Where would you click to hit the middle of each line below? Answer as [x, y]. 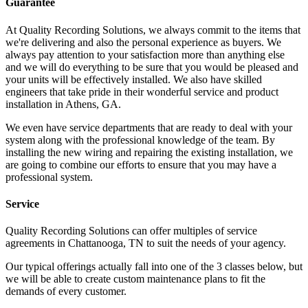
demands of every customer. [66, 291]
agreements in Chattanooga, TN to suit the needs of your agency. [146, 243]
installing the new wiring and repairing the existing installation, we [149, 152]
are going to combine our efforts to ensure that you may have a [141, 164]
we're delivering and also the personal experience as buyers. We [143, 42]
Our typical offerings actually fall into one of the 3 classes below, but [154, 267]
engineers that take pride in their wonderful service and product [142, 91]
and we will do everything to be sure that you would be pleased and [152, 67]
